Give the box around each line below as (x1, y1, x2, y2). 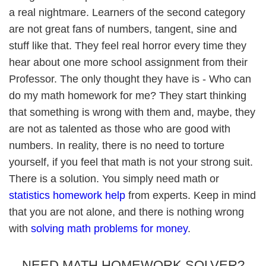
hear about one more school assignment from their (9, 56, 248, 68)
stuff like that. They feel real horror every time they (9, 40, 246, 52)
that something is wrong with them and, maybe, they (9, 106, 255, 118)
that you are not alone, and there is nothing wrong (9, 206, 244, 218)
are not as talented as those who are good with (9, 123, 230, 135)
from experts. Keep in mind (125, 189, 256, 201)
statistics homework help (9, 189, 125, 201)
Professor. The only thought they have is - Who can (9, 73, 251, 85)
